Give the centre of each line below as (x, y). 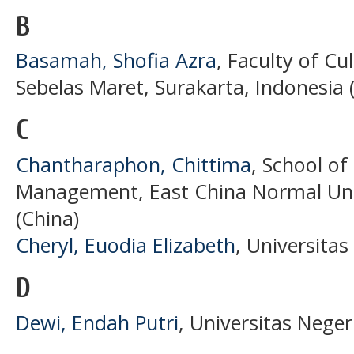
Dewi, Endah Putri (97, 322)
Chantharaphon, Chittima (134, 165)
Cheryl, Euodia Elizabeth (126, 245)
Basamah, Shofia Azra (116, 60)
